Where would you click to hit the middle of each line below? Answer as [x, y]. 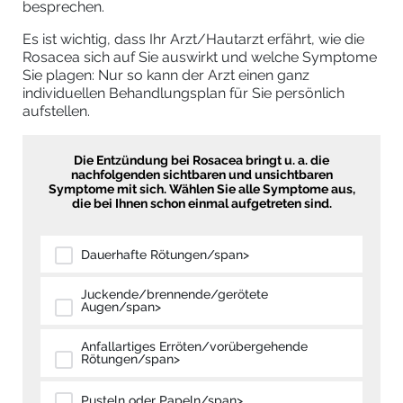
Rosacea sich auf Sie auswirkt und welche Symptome [200, 58]
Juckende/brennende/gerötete [175, 295]
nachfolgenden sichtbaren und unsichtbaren [201, 175]
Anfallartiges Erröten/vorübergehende [194, 347]
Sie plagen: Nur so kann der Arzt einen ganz [166, 76]
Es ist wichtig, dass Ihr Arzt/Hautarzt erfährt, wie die [193, 40]
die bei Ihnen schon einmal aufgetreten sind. [201, 204]
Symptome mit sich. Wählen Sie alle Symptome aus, [201, 189]
